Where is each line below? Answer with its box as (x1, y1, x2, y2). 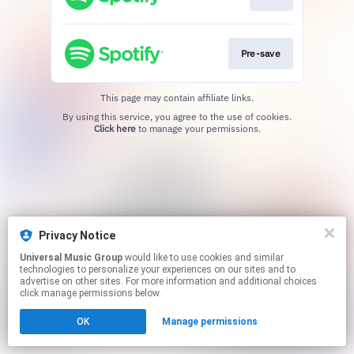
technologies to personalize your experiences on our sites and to (20, 264, 296, 275)
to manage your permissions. (135, 122, 261, 134)
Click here (93, 122, 136, 134)
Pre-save (240, 47, 281, 59)
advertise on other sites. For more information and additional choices (20, 276, 317, 287)
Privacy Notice (39, 229, 115, 242)
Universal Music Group (20, 252, 122, 263)
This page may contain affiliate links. (100, 91, 254, 104)
